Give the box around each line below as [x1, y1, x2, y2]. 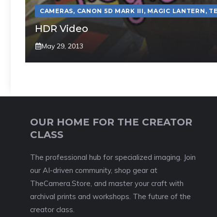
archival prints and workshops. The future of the [30, 191, 191, 201]
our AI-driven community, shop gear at [30, 165, 157, 175]
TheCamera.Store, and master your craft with [30, 178, 184, 188]
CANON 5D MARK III [77, 7, 144, 15]
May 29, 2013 [42, 41, 83, 50]
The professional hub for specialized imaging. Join [30, 152, 196, 162]
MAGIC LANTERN [147, 7, 205, 15]
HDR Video [35, 22, 88, 34]
